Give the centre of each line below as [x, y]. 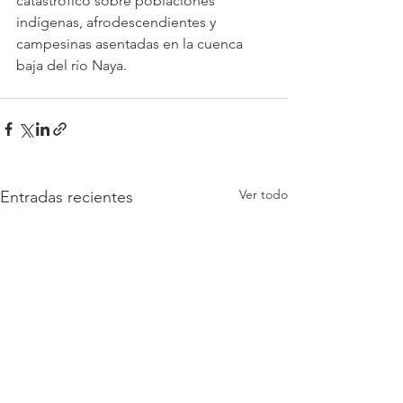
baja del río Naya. [72, 66]
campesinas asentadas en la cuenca [131, 44]
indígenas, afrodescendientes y [118, 22]
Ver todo [264, 195]
